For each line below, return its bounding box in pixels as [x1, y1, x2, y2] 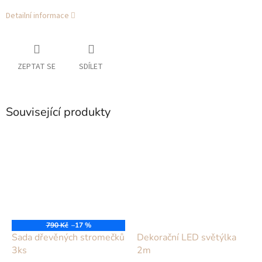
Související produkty [6, 104, 111, 120]
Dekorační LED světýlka [137, 230, 236, 244]
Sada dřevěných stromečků [12, 230, 125, 244]
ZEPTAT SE [18, 61, 56, 73]
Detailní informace [6, 10, 69, 22]
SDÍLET [79, 61, 103, 73]
